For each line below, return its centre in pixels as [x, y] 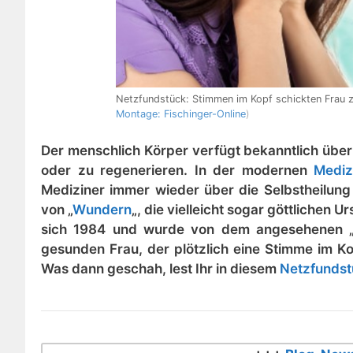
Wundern [102, 210]
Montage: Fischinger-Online [181, 113]
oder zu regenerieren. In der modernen [177, 171]
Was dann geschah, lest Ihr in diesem [160, 269]
